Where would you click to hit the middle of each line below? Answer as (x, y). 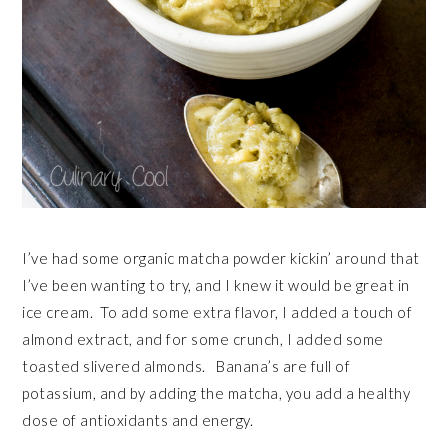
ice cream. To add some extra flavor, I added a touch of (217, 312)
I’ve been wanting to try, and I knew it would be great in (216, 285)
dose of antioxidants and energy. (138, 420)
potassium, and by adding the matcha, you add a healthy (216, 393)
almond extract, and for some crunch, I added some (203, 339)
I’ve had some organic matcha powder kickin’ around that (221, 258)
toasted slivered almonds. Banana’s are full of (186, 366)
